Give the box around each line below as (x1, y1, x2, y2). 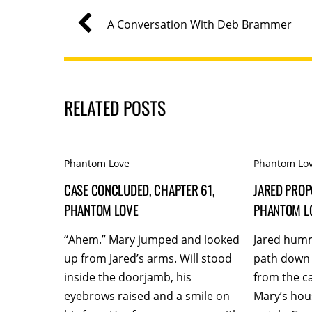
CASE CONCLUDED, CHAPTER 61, (64, 179, 215, 200)
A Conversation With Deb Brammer (107, 16, 292, 32)
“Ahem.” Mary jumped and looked (64, 232, 240, 248)
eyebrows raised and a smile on (64, 288, 230, 304)
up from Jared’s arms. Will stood (64, 251, 232, 267)
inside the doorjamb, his (64, 270, 192, 286)
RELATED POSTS (64, 94, 166, 121)
